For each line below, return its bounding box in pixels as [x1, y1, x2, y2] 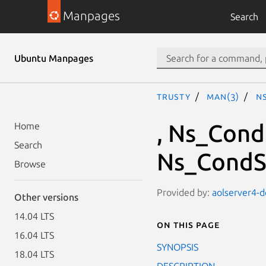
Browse [14, 159, 46, 169]
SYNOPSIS [157, 241, 198, 252]
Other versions [14, 192, 78, 202]
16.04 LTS [14, 230, 54, 240]
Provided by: [157, 186, 212, 198]
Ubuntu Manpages [14, 53, 93, 64]
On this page [157, 218, 220, 230]
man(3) [207, 91, 240, 102]
